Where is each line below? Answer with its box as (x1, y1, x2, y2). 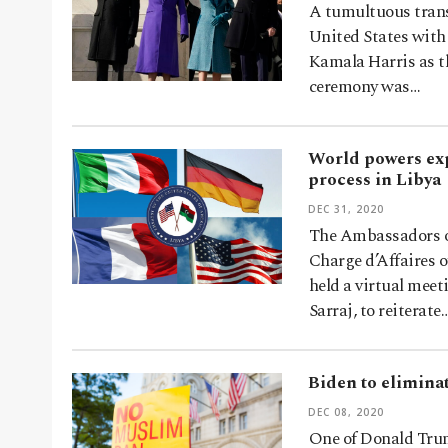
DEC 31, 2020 (308, 202, 384, 217)
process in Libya (308, 167, 441, 194)
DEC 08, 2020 (308, 405, 384, 420)
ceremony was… (309, 74, 421, 101)
